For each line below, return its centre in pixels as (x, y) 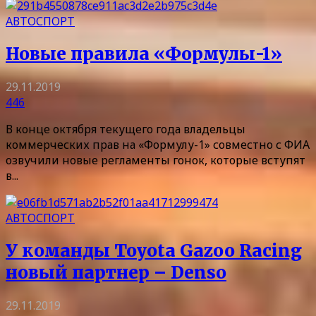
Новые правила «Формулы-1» (144, 54)
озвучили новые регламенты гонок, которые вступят (156, 160)
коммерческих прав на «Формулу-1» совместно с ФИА (158, 144)
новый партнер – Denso (116, 272)
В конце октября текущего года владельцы (126, 129)
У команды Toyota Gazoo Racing (154, 250)
